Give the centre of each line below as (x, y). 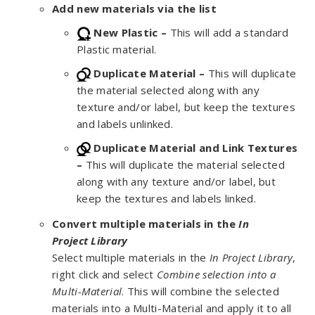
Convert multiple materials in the (146, 224)
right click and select (104, 274)
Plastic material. (117, 49)
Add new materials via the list (134, 8)
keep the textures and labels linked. (166, 198)
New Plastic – (130, 32)
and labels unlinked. (125, 124)
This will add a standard (228, 32)
